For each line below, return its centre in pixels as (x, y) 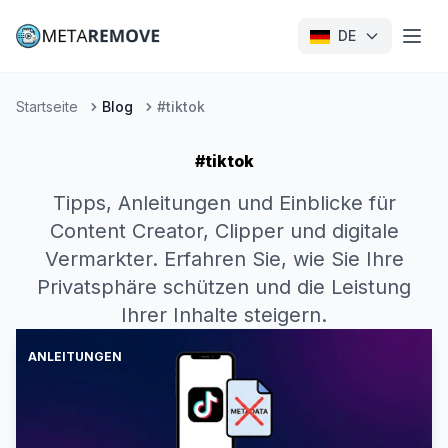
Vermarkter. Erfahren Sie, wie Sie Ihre (224, 259)
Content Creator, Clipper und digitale (224, 231)
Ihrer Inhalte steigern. (224, 315)
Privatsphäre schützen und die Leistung (224, 287)
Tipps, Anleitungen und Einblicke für (224, 203)
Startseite (47, 106)
